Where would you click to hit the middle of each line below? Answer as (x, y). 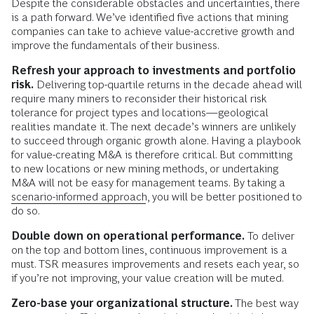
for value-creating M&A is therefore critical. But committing (152, 155)
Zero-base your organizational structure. (123, 303)
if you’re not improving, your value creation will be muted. (148, 278)
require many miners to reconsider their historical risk (139, 99)
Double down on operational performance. (128, 236)
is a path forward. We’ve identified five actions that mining (150, 18)
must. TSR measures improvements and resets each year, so (155, 264)
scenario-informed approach (79, 197)
